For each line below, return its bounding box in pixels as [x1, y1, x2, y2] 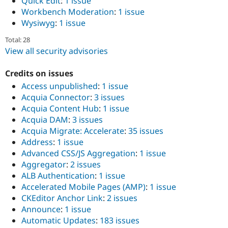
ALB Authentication [21, 170, 95, 182]
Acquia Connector [21, 92, 90, 103]
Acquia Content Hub [21, 103, 99, 115]
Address [21, 136, 53, 148]
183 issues [100, 215, 139, 226]
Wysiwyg [21, 17, 55, 29]
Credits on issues [5, 68, 73, 79]
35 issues [128, 125, 163, 137]
